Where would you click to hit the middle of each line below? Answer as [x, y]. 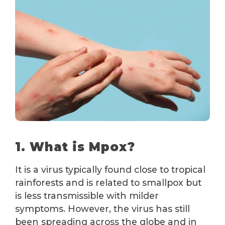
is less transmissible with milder [87, 195]
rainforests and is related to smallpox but [108, 182]
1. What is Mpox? [75, 147]
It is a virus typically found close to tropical [110, 169]
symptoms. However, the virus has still [102, 208]
